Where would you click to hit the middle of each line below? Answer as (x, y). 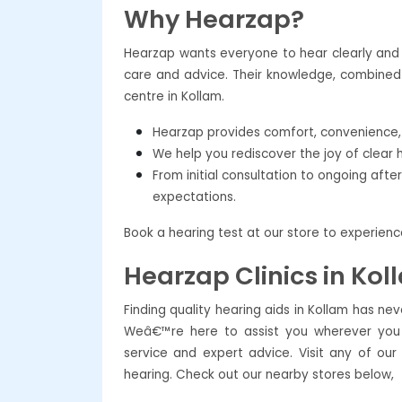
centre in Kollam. (174, 96)
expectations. (194, 197)
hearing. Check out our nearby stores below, (259, 374)
